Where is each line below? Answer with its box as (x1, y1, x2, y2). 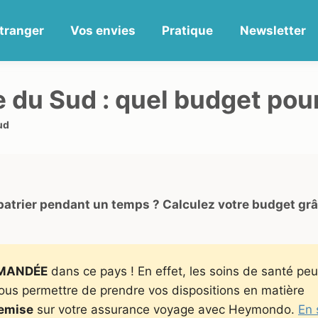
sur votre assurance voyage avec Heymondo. (33, 302, 298, 317)
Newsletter (239, 23, 306, 38)
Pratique (162, 23, 214, 38)
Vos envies (70, 23, 136, 38)
